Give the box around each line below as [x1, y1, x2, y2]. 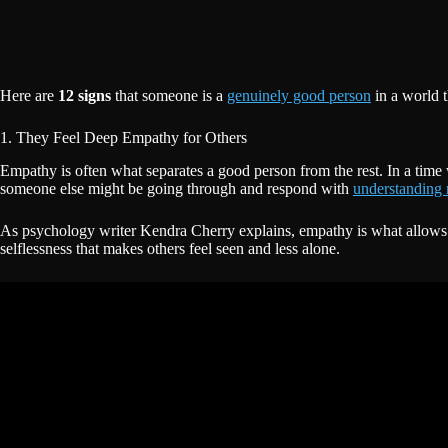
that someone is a [111, 87, 227, 104]
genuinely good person [227, 87, 371, 104]
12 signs [58, 87, 111, 104]
